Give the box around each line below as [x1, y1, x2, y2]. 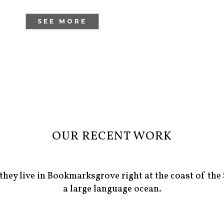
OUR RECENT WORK [52, 128, 172, 145]
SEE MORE [37, 17, 87, 25]
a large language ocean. [62, 182, 161, 196]
